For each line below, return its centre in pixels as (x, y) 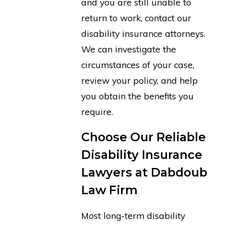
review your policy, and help (140, 80)
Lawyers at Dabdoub (145, 173)
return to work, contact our (136, 17)
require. (97, 111)
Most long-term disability (133, 215)
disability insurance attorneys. (144, 33)
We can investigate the (129, 49)
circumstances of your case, (138, 64)
